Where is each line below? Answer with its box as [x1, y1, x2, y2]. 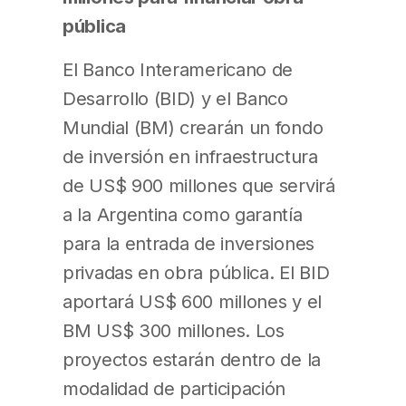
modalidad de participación [63, 376, 286, 400]
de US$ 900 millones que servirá [63, 173, 335, 197]
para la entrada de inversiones [63, 231, 314, 255]
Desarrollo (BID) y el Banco [63, 86, 288, 110]
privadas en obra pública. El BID [63, 260, 330, 284]
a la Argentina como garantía [63, 202, 303, 226]
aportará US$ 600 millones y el [63, 289, 322, 313]
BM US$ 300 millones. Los [63, 318, 285, 342]
